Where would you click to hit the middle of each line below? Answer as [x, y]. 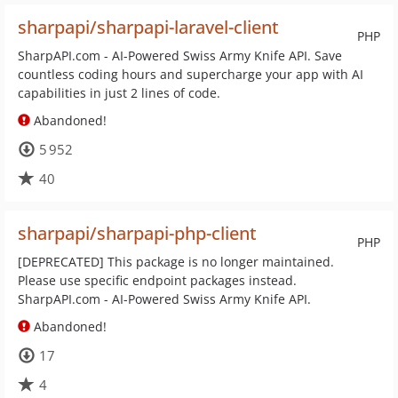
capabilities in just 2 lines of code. [119, 93]
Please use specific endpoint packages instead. [157, 280]
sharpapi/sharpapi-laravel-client [148, 27]
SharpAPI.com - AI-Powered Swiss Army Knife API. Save [180, 56]
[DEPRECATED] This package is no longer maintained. [176, 262]
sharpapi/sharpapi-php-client [137, 233]
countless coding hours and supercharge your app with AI [191, 74]
